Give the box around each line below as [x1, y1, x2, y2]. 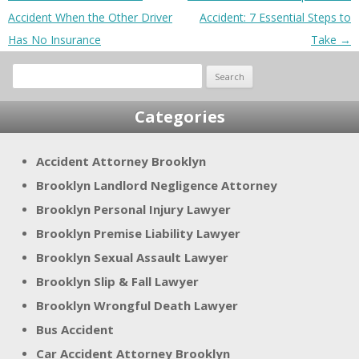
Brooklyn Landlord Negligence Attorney [36, 177, 277, 194]
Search [11, 60, 46, 76]
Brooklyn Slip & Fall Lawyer [36, 273, 199, 290]
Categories [134, 106, 225, 128]
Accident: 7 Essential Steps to [200, 10, 351, 26]
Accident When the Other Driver [8, 10, 172, 26]
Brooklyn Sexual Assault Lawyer [36, 249, 228, 266]
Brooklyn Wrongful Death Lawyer [36, 297, 238, 314]
